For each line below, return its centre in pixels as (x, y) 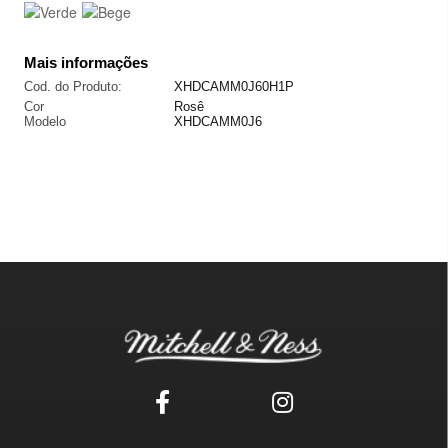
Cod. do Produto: (73, 86)
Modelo (45, 121)
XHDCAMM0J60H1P (234, 86)
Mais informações (86, 62)
